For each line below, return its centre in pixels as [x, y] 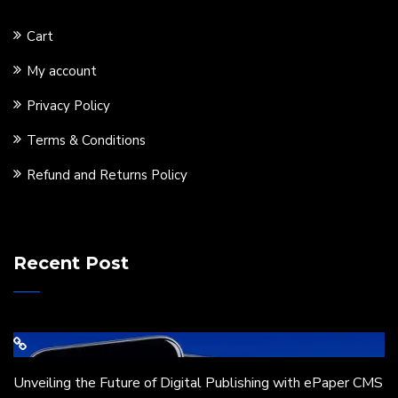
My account [62, 71]
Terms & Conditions [86, 140]
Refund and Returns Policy [107, 175]
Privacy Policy [68, 106]
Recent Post [71, 263]
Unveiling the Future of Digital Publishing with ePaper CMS [198, 383]
